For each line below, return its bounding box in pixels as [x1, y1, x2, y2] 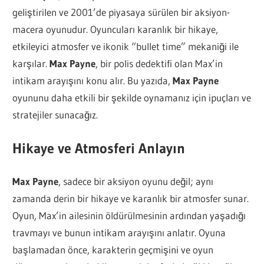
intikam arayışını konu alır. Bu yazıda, [12, 74, 173, 87]
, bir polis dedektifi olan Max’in [95, 57, 223, 70]
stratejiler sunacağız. [12, 108, 98, 121]
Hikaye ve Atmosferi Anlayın [12, 139, 186, 157]
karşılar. [12, 57, 50, 70]
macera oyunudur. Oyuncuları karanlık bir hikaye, [12, 23, 219, 36]
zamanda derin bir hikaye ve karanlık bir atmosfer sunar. [12, 192, 249, 205]
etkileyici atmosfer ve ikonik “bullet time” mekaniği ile [12, 40, 239, 53]
